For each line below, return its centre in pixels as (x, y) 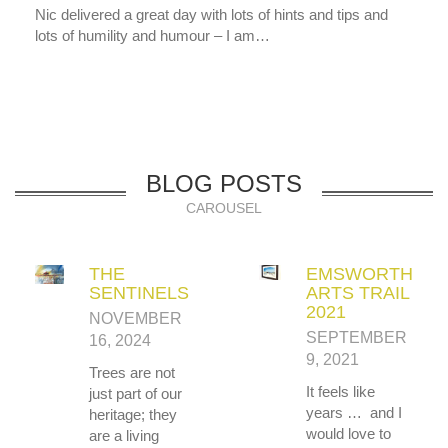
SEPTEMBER (356, 337)
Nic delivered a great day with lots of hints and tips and (211, 14)
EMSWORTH (359, 273)
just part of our (135, 393)
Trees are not (132, 372)
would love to (348, 433)
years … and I (354, 412)
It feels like (340, 391)
